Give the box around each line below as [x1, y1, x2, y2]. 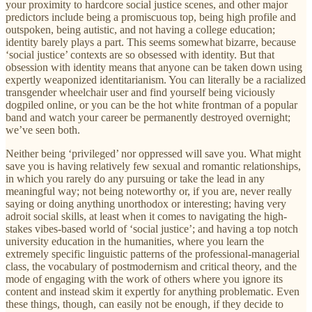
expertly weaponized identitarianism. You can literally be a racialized [6, 73, 306, 86]
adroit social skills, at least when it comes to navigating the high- [6, 210, 287, 222]
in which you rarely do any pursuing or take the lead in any [6, 172, 265, 185]
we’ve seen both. [6, 123, 80, 136]
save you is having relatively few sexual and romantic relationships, [6, 159, 301, 172]
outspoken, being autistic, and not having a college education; [6, 23, 275, 36]
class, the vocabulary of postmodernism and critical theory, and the [6, 260, 297, 272]
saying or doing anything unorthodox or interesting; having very [6, 197, 286, 210]
